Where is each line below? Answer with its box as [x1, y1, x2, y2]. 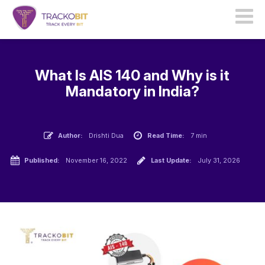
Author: [57, 131, 83, 140]
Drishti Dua [88, 131, 124, 140]
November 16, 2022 [66, 156, 128, 165]
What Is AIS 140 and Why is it [35, 66, 230, 85]
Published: [24, 156, 60, 165]
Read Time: [147, 131, 185, 140]
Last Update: [151, 156, 192, 165]
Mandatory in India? [65, 82, 199, 101]
